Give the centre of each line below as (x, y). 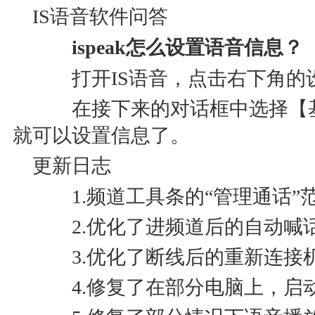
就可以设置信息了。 (101, 135)
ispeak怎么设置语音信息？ (168, 47)
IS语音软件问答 (100, 17)
